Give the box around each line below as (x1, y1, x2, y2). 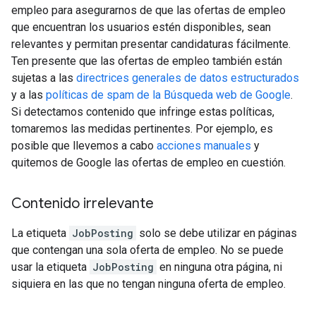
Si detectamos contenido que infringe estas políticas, (11, 105, 274, 119)
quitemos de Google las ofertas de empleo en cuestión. (11, 156, 286, 170)
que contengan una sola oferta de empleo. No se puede (11, 243, 284, 257)
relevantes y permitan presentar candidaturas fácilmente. (11, 37, 291, 51)
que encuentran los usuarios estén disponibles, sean (11, 20, 271, 35)
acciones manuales (157, 139, 251, 153)
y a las (11, 88, 46, 102)
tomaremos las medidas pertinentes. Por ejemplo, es (11, 122, 273, 136)
